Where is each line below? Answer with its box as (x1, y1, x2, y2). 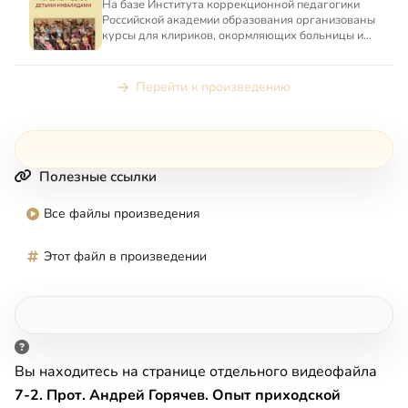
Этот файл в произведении (44, 248, 207, 266)
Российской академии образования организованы (102, 12, 375, 29)
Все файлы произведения (44, 205, 200, 223)
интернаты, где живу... (102, 43, 226, 60)
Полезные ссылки (39, 168, 157, 187)
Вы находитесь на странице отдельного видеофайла (15, 362, 377, 382)
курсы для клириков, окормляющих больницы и (102, 27, 363, 45)
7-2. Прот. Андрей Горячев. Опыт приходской (15, 385, 341, 406)
